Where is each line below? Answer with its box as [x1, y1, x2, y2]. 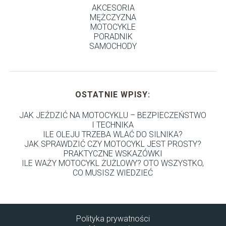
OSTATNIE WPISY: [75, 89, 151, 99]
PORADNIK [93, 31, 133, 41]
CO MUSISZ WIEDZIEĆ [73, 167, 153, 178]
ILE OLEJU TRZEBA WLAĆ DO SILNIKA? [43, 129, 183, 139]
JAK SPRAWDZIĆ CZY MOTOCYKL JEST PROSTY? [24, 139, 202, 149]
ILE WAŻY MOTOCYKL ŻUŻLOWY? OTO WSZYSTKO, [22, 158, 204, 168]
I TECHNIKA [92, 120, 134, 130]
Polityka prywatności [76, 213, 150, 223]
